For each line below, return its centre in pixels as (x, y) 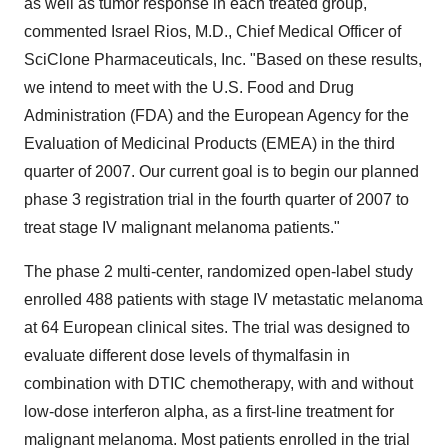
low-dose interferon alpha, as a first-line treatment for (209, 411)
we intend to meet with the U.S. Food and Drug (189, 87)
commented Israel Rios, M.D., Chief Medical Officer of (212, 31)
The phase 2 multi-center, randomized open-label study (218, 271)
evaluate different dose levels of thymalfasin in (187, 355)
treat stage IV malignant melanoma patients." (182, 227)
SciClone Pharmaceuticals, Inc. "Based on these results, (223, 59)
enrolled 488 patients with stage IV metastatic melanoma (223, 299)
